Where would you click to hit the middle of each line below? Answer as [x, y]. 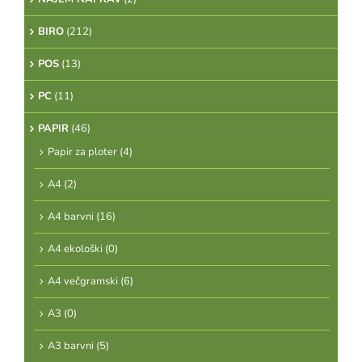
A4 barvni [71, 217]
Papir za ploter [82, 152]
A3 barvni [71, 346]
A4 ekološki [75, 249]
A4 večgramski [83, 281]
